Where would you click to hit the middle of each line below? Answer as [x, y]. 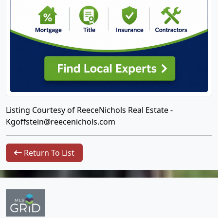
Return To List [48, 153]
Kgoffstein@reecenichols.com [61, 122]
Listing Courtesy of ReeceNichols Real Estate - [89, 110]
